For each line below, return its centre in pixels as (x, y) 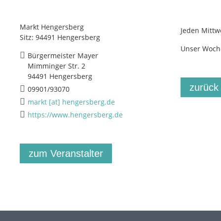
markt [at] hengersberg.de (71, 102)
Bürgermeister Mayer (63, 56)
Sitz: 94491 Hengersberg (60, 37)
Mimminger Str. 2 (56, 66)
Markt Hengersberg (52, 27)
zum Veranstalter (66, 154)
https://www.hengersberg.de (75, 115)
